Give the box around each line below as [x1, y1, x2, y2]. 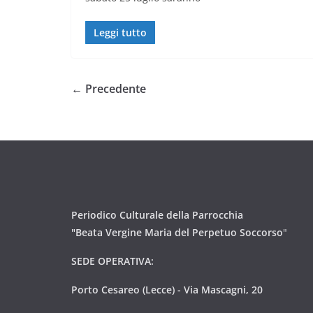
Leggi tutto [94, 26, 147, 40]
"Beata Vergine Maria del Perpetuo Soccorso [71, 226, 283, 240]
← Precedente [71, 81, 146, 97]
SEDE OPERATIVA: [71, 254, 154, 268]
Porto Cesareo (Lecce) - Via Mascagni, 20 [71, 283, 263, 297]
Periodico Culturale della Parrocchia [71, 208, 243, 222]
